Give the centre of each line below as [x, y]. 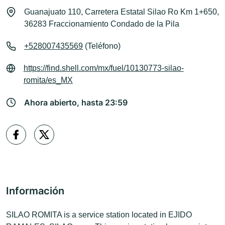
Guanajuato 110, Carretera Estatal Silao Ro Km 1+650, [122, 12]
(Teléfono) [102, 46]
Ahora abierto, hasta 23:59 [76, 103]
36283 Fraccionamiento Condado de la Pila [102, 24]
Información [35, 191]
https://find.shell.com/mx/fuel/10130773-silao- [103, 68]
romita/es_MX [48, 80]
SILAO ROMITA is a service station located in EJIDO [99, 215]
